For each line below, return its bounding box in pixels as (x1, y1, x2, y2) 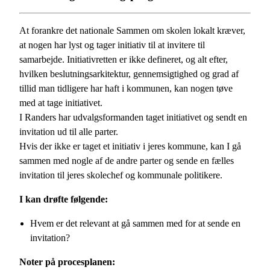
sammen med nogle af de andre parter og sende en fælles (19, 155, 234, 166)
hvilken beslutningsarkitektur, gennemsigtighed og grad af (19, 69, 239, 80)
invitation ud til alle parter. (19, 127, 118, 137)
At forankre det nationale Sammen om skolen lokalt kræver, (19, 25, 245, 36)
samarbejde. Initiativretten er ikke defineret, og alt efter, (19, 54, 228, 65)
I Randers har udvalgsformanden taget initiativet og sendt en (19, 112, 247, 123)
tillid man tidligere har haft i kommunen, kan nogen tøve (19, 83, 233, 94)
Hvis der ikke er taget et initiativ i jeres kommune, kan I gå (19, 141, 241, 152)
